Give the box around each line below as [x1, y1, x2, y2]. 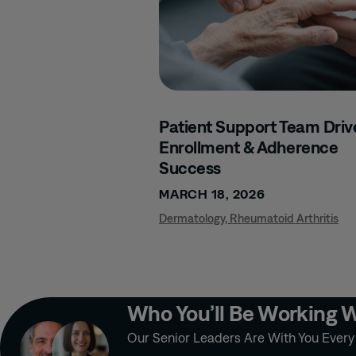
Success [159, 157, 221, 178]
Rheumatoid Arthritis [230, 211, 339, 225]
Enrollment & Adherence [159, 137, 339, 157]
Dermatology [159, 211, 225, 225]
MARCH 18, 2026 [159, 187, 265, 202]
